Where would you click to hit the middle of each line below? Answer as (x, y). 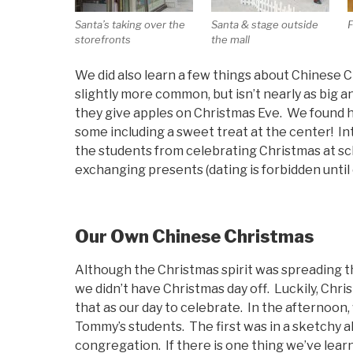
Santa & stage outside (265, 24)
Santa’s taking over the (130, 24)
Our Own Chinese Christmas (194, 236)
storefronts (103, 39)
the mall (231, 39)
